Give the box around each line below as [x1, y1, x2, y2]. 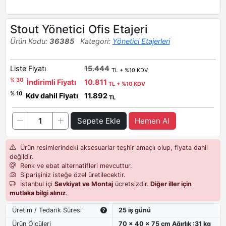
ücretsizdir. [112, 180, 150, 188]
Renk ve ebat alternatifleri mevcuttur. [18, 161, 132, 169]
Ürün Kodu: [10, 36, 49, 45]
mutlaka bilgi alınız [9, 189, 66, 197]
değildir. [9, 152, 33, 160]
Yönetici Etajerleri [112, 36, 170, 45]
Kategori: [80, 36, 112, 45]
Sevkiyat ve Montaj [54, 180, 113, 188]
